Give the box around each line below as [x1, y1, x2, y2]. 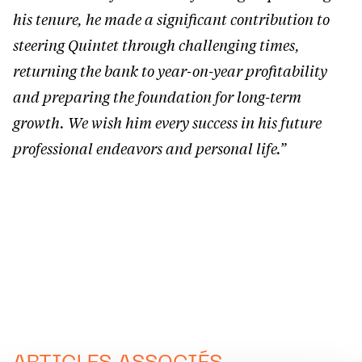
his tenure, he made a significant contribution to [13, 10, 330, 30]
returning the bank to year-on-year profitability [13, 61, 327, 82]
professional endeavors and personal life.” [13, 139, 287, 159]
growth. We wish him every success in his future [13, 113, 322, 133]
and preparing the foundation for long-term [13, 87, 301, 107]
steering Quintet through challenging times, [13, 36, 300, 56]
